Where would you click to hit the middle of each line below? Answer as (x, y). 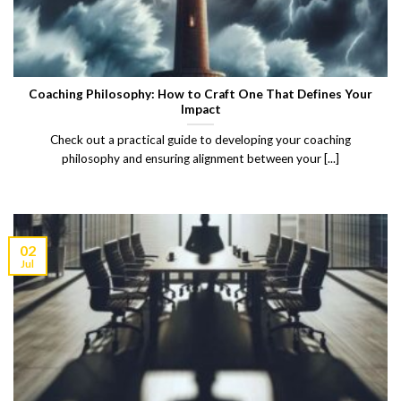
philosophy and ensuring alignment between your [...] (200, 159)
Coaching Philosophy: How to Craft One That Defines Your (200, 94)
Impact (200, 109)
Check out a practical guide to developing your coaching (200, 140)
